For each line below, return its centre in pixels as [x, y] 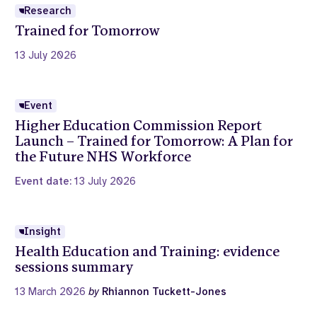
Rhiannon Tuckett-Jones [163, 292]
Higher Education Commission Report [139, 126]
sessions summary [74, 267]
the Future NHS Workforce [103, 157]
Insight [43, 232]
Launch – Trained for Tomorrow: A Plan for [154, 142]
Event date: [45, 181]
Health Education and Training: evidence [148, 252]
